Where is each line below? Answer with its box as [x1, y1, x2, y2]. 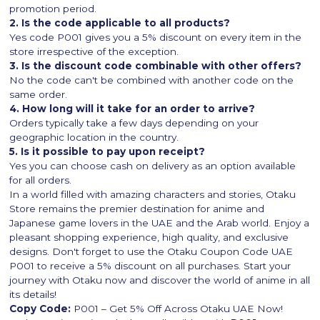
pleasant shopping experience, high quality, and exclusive [9, 231, 289, 244]
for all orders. [9, 174, 72, 186]
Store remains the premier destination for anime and [9, 203, 265, 215]
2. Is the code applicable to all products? [9, 17, 231, 29]
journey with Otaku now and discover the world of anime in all [9, 274, 311, 286]
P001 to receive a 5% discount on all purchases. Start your [9, 260, 291, 272]
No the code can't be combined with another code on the [9, 74, 294, 86]
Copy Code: [9, 303, 71, 315]
